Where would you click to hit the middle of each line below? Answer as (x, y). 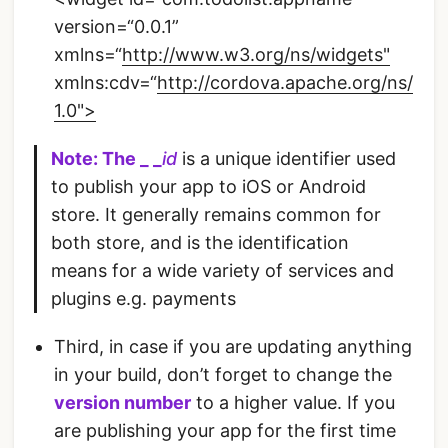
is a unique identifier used (286, 159)
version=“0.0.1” (116, 27)
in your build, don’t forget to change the (223, 375)
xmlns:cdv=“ (105, 83)
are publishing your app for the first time (225, 431)
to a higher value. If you (293, 403)
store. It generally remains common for (216, 215)
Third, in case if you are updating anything (233, 347)
